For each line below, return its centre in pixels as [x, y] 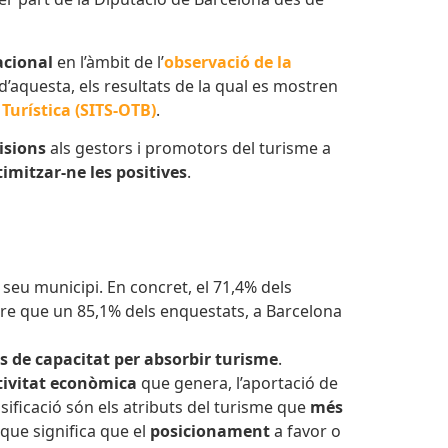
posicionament [212, 431]
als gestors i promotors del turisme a [188, 148]
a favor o [307, 431]
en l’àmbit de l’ [108, 61]
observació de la [228, 61]
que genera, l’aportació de [239, 383]
